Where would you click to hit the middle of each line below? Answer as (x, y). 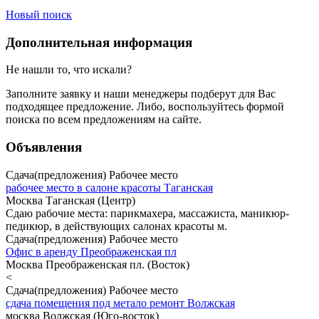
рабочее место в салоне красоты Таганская (109, 187)
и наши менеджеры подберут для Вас (183, 94)
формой (265, 107)
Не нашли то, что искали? (69, 70)
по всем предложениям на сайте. (121, 120)
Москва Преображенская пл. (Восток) (98, 264)
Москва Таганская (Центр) (70, 200)
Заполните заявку (48, 94)
